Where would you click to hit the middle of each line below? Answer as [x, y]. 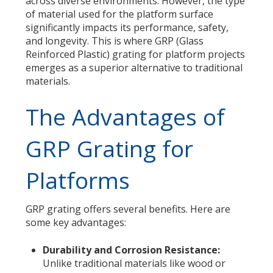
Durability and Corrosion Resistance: [131, 250]
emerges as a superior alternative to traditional [134, 68]
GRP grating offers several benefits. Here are [128, 209]
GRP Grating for [110, 149]
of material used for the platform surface [120, 14]
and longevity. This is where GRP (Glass [115, 41]
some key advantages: [76, 223]
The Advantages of [126, 117]
